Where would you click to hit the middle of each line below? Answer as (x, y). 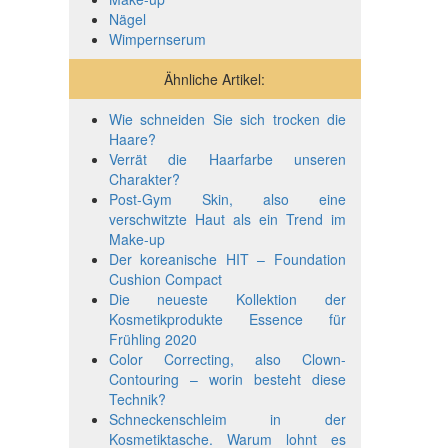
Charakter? (144, 178)
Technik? (137, 398)
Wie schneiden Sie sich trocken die (227, 118)
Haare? (132, 138)
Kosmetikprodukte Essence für (227, 318)
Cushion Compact (165, 278)
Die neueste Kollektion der (227, 298)
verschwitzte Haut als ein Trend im (227, 218)
